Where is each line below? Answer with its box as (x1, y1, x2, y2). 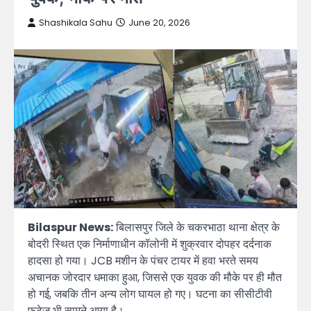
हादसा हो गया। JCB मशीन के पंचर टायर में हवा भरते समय (28, 253, 258, 269)
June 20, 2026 (128, 17, 190, 28)
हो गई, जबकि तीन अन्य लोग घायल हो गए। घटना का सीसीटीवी (28, 286, 272, 303)
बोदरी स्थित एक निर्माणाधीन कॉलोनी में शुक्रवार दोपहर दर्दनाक (28, 236, 271, 253)
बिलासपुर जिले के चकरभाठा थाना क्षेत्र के (113, 219, 280, 236)
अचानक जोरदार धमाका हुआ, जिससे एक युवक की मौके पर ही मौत (28, 269, 282, 286)
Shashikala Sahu (39, 17, 112, 28)
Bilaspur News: (28, 219, 113, 236)
